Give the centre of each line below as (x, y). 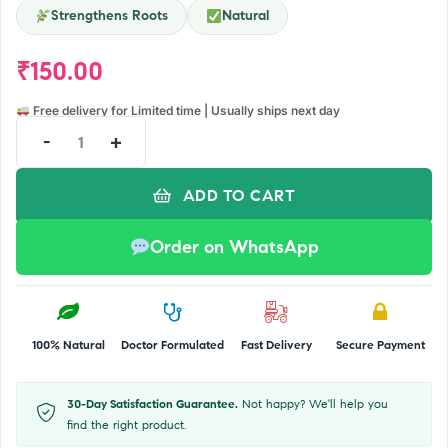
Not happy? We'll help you (313, 404)
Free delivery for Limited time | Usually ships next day (184, 111)
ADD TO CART (238, 196)
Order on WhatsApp (234, 246)
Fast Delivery (276, 345)
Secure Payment (380, 345)
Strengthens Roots (109, 15)
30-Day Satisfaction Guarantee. (152, 404)
